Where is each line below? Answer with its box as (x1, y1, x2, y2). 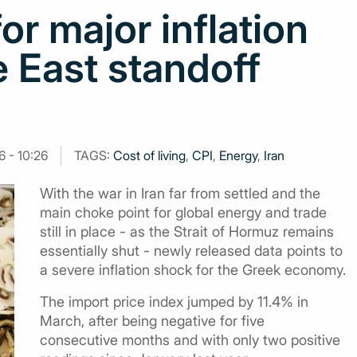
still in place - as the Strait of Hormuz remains (40, 223, 334, 240)
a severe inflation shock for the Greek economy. (40, 261, 346, 278)
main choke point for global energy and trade (40, 204, 327, 221)
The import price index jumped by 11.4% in (40, 293, 308, 310)
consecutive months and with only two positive (40, 331, 340, 348)
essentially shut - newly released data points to (40, 242, 343, 259)
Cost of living (113, 147, 186, 163)
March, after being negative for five (40, 312, 265, 329)
